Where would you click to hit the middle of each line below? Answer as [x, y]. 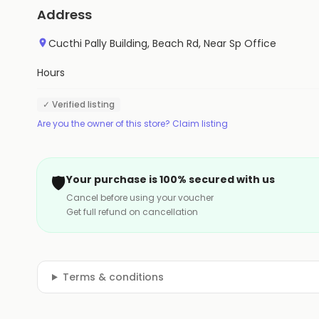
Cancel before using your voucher [140, 198]
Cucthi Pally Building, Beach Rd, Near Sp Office [162, 43]
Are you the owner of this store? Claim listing [132, 124]
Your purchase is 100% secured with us [171, 179]
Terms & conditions [113, 277]
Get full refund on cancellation [132, 212]
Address [64, 15]
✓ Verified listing [79, 104]
